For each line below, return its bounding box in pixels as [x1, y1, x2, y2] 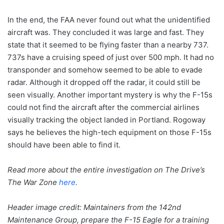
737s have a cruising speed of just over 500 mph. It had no [7, 52, 214, 62]
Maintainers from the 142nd [83, 202, 181, 212]
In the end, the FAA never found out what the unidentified [7, 14, 210, 24]
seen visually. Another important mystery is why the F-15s [7, 89, 212, 99]
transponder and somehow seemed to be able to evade [7, 64, 202, 74]
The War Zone [7, 177, 59, 187]
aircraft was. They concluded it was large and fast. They [7, 27, 204, 37]
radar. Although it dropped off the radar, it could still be [7, 77, 200, 87]
